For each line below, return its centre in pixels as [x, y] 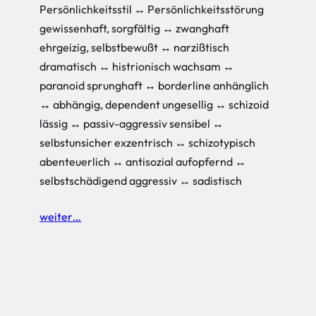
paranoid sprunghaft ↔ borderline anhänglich [154, 85]
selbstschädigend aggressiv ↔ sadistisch [141, 180]
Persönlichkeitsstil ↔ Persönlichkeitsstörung [152, 9]
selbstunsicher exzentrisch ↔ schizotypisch [147, 142]
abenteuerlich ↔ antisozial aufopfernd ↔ [143, 161]
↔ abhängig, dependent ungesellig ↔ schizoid [154, 104]
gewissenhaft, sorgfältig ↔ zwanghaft [134, 28]
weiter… [60, 216]
